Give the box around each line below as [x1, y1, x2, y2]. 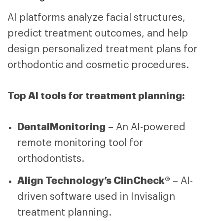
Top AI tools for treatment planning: [7, 90, 185, 101]
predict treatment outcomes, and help [7, 28, 188, 38]
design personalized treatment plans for [7, 44, 197, 54]
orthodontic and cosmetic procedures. [7, 60, 189, 70]
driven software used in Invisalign [17, 191, 175, 202]
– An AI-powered [106, 122, 185, 132]
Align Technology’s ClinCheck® [17, 175, 170, 185]
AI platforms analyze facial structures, [7, 12, 185, 23]
